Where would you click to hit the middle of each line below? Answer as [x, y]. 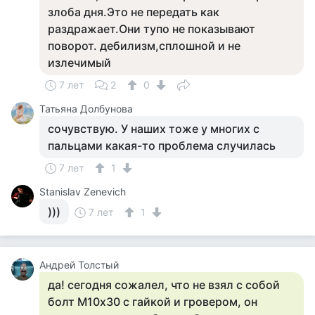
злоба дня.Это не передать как [134, 12]
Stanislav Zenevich [83, 192]
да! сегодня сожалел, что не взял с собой [164, 285]
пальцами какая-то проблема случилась [162, 146]
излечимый [79, 63]
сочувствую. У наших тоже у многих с [154, 129]
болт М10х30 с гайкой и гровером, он [153, 302]
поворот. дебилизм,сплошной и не [144, 46]
